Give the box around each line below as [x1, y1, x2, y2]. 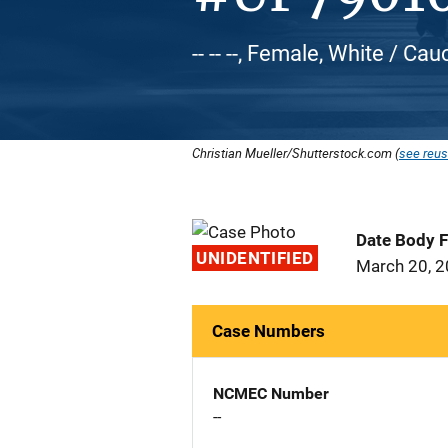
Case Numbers [212, 321, 325, 341]
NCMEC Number [213, 384, 329, 403]
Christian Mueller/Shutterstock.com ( [192, 144, 399, 162]
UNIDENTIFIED [196, 248, 314, 268]
